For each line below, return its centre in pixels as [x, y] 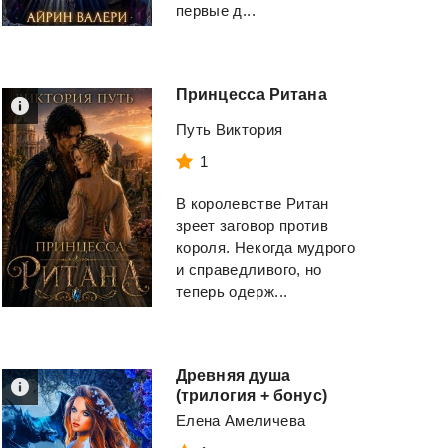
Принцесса [220, 95]
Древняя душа [233, 376]
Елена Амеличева [241, 421]
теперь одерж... [232, 292]
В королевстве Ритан [252, 204]
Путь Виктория [229, 130]
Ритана [298, 95]
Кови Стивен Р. [80, 11]
